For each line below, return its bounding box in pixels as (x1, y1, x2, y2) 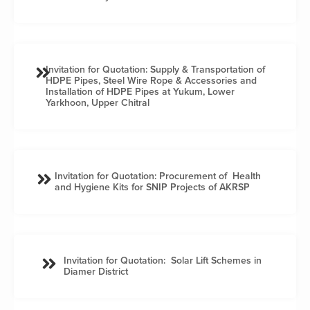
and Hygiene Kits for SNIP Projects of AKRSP (54, 181, 250, 193)
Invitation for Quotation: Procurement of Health (54, 170, 261, 182)
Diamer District (63, 265, 128, 277)
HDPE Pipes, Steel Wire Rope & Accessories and (46, 74, 257, 86)
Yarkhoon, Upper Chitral (46, 96, 150, 109)
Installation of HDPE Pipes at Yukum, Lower (46, 85, 235, 98)
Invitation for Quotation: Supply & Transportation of (46, 63, 266, 75)
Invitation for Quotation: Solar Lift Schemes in (63, 254, 262, 266)
